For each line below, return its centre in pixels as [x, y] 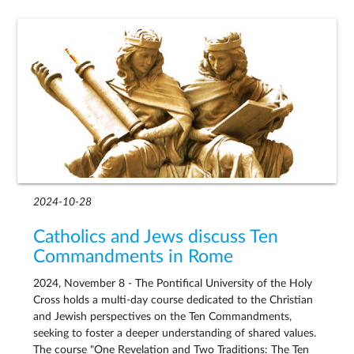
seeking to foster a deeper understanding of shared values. [175, 334]
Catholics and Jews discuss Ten [156, 237]
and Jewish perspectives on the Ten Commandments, [163, 317]
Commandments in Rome [134, 256]
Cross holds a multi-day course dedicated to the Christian [173, 301]
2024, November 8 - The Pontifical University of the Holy [173, 284]
